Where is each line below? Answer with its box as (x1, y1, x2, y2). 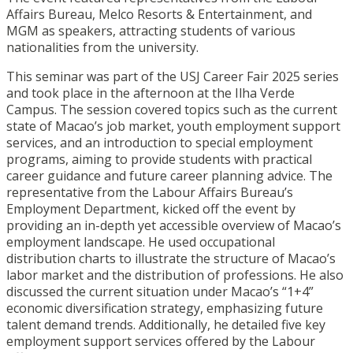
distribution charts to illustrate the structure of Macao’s (6, 249, 336, 267)
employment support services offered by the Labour (6, 332, 315, 350)
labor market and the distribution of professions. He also (6, 266, 344, 284)
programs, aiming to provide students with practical (6, 150, 312, 168)
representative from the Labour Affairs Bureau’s (6, 183, 293, 201)
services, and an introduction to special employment (6, 133, 313, 151)
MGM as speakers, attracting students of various (6, 21, 295, 39)
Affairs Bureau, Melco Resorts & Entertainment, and (6, 5, 312, 23)
